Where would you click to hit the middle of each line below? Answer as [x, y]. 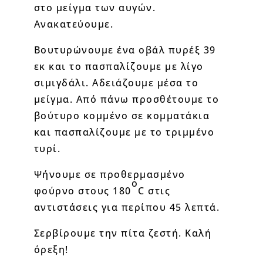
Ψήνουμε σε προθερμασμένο [109, 174]
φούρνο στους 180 [82, 190]
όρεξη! [51, 249]
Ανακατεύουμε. [74, 24]
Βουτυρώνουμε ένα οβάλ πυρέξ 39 [125, 50]
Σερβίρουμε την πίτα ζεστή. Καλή [123, 233]
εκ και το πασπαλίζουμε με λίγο [119, 66]
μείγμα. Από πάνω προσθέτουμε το [127, 99]
